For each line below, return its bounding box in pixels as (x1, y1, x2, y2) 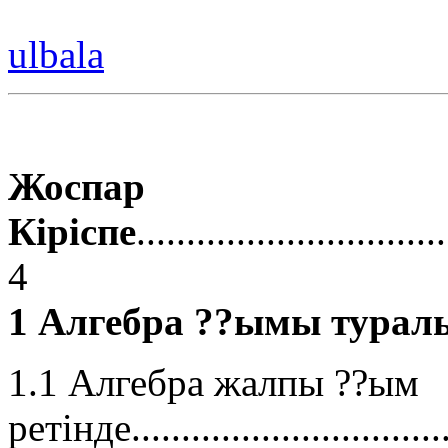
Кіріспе (8, 210, 136, 254)
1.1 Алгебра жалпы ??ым (8, 361, 419, 405)
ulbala (8, 33, 104, 77)
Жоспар (8, 165, 145, 209)
